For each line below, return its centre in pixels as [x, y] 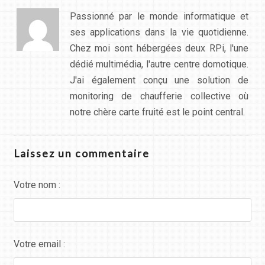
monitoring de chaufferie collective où [159, 96]
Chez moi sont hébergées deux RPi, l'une [159, 48]
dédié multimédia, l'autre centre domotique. [159, 64]
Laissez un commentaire [81, 154]
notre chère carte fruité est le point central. [157, 112]
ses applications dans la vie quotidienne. [159, 32]
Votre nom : [37, 185]
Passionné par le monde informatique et [159, 16]
